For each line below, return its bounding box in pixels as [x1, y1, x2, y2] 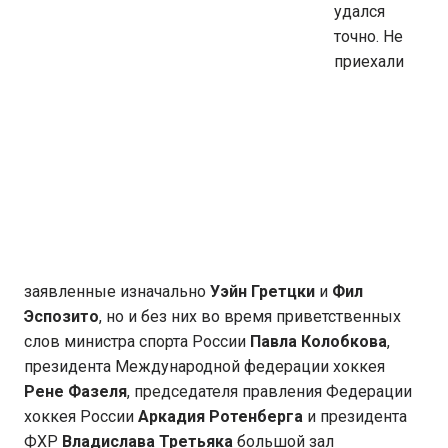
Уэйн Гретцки [210, 282, 315, 301]
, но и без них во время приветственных [99, 307, 401, 326]
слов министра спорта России [24, 332, 250, 351]
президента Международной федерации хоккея [24, 357, 385, 376]
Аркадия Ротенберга [138, 407, 303, 426]
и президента [303, 407, 407, 426]
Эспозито [24, 307, 99, 326]
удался [334, 2, 385, 21]
